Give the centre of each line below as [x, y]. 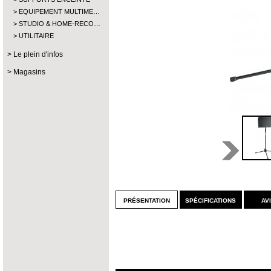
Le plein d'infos [38, 54]
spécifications [211, 200]
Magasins [29, 72]
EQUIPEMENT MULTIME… [59, 11]
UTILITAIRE [36, 36]
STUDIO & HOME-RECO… [60, 24]
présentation [147, 200]
